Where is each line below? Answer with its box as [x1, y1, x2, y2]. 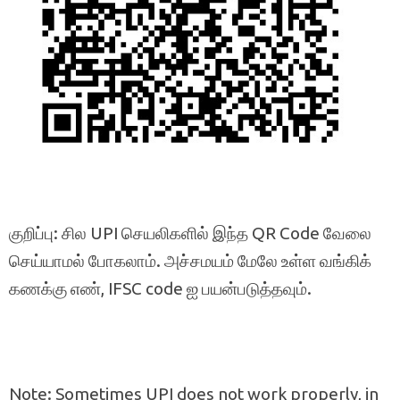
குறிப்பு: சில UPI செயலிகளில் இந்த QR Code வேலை [9, 222, 371, 243]
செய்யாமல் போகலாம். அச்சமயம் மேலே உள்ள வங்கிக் [9, 250, 371, 271]
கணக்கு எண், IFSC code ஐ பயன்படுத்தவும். [9, 278, 312, 298]
